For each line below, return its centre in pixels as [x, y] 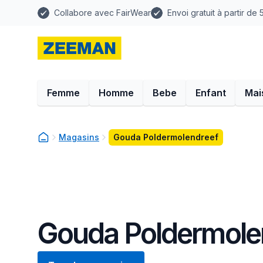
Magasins [79, 137]
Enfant [211, 93]
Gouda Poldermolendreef [166, 137]
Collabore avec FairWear [102, 13]
